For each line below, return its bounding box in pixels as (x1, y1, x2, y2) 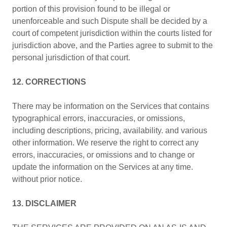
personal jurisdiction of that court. (12, 53, 130, 62)
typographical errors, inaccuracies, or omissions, (12, 114, 185, 123)
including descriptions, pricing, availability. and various (12, 126, 207, 135)
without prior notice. (12, 175, 82, 183)
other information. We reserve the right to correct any (12, 138, 199, 147)
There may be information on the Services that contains (12, 102, 209, 110)
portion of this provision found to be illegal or (12, 5, 170, 13)
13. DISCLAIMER (12, 199, 77, 208)
